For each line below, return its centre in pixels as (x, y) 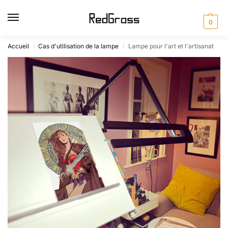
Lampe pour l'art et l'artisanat (171, 46)
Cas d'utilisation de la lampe (79, 46)
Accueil (18, 46)
